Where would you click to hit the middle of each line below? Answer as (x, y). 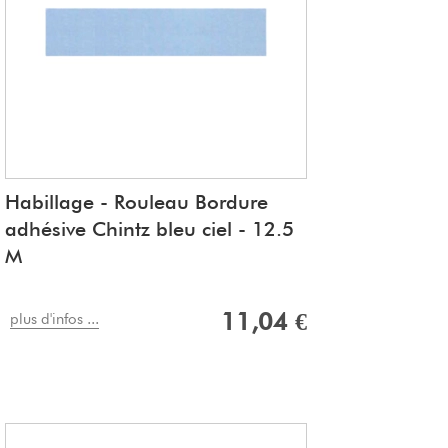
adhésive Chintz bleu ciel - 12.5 (149, 229)
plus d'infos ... (54, 319)
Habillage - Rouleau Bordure (136, 202)
